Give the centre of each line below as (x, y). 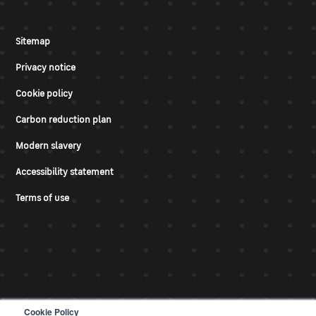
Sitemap (33, 42)
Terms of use (42, 198)
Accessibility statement (65, 172)
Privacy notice (45, 68)
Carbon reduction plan (63, 120)
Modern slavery (48, 146)
